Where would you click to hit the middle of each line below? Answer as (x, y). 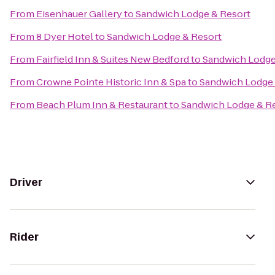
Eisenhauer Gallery (79, 14)
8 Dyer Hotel (65, 37)
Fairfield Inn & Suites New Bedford (113, 59)
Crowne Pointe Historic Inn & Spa (111, 82)
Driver (26, 182)
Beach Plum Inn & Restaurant (102, 105)
